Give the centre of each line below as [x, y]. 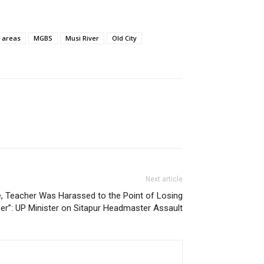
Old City [124, 38]
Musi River [82, 38]
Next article [164, 179]
